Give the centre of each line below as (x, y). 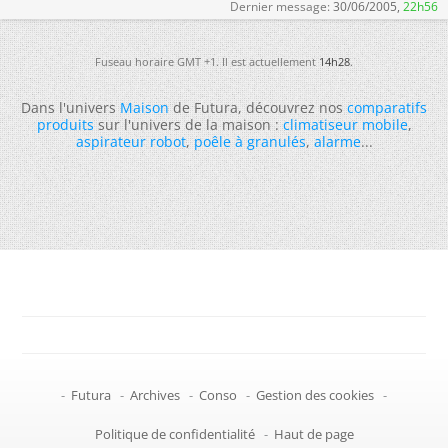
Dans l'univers (70, 107)
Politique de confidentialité (174, 433)
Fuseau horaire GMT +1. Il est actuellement (207, 61)
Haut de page (313, 433)
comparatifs (387, 107)
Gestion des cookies (315, 394)
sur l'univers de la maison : (188, 124)
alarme (337, 141)
